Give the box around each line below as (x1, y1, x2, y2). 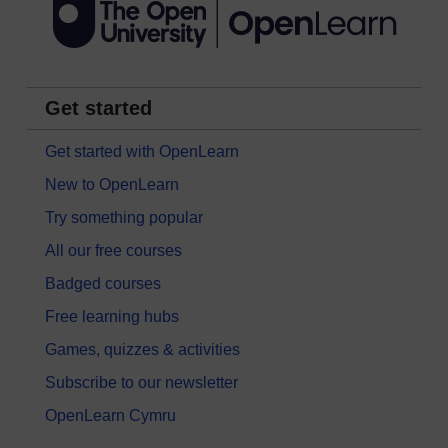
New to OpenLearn (45, 176, 179, 194)
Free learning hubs (45, 308, 179, 326)
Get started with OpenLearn (45, 143, 239, 161)
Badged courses (45, 275, 161, 293)
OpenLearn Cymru (45, 407, 176, 425)
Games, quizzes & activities (45, 341, 240, 359)
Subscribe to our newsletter (45, 374, 238, 392)
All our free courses (45, 242, 182, 260)
